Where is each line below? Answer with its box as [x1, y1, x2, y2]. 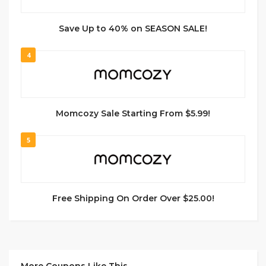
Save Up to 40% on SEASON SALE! [59, 23, 207, 34]
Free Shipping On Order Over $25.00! [52, 193, 214, 204]
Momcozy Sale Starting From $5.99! [56, 108, 210, 119]
